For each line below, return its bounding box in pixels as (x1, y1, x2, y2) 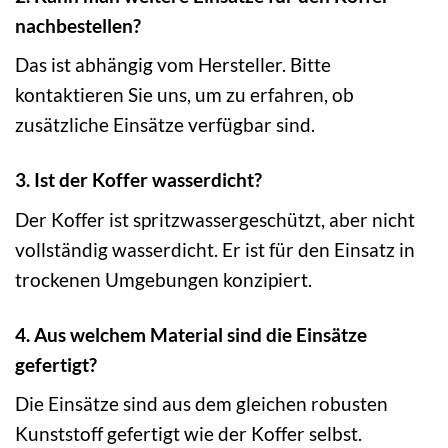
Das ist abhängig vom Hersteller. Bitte (15, 53, 331, 77)
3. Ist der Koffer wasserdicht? (15, 168, 262, 192)
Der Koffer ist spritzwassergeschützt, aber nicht (15, 207, 415, 231)
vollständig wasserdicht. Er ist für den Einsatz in (15, 237, 415, 261)
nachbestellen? (15, 13, 141, 37)
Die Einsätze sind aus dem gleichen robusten (15, 392, 388, 416)
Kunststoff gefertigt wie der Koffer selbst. (15, 422, 362, 446)
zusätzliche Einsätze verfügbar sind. (15, 113, 315, 137)
